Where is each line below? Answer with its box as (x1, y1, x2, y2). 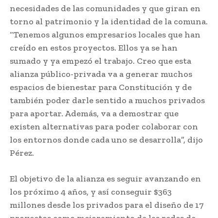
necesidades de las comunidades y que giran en (10, 3, 200, 14)
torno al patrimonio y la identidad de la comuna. (10, 16, 208, 27)
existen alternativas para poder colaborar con (10, 121, 198, 132)
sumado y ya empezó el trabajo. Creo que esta (10, 55, 191, 67)
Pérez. (10, 147, 34, 159)
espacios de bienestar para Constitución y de (10, 82, 192, 93)
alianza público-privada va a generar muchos (10, 69, 192, 80)
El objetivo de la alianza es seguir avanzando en (10, 173, 201, 184)
